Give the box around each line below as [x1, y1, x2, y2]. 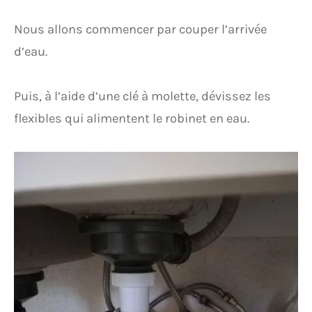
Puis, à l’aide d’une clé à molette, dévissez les [14, 88, 271, 104]
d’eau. [14, 44, 47, 60]
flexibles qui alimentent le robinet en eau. [14, 111, 249, 127]
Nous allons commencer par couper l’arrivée [14, 22, 267, 38]
